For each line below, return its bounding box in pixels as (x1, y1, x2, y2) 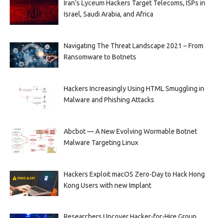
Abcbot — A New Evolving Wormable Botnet (63, 127, 197, 135)
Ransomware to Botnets (63, 53, 136, 61)
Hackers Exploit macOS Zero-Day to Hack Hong (63, 170, 205, 178)
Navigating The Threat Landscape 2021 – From (63, 41, 203, 50)
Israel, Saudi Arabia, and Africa (63, 10, 153, 18)
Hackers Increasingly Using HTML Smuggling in (63, 84, 204, 92)
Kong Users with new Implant (63, 181, 151, 189)
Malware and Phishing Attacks (63, 95, 154, 104)
